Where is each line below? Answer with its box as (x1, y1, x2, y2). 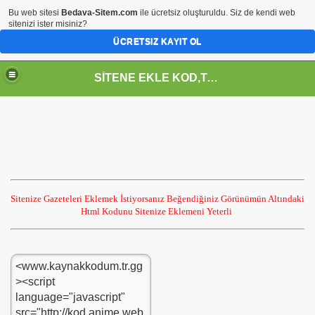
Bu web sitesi (8, 8, 61, 18)
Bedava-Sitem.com (61, 8, 138, 18)
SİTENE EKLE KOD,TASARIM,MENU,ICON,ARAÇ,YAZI (207, 71, 219, 84)
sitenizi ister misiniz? (8, 19, 87, 29)
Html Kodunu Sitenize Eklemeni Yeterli (81, 206, 234, 217)
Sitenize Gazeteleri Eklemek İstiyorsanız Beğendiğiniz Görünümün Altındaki (11, 193, 304, 204)
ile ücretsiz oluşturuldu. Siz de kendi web (138, 8, 295, 18)
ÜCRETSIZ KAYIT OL (113, 37, 202, 46)
